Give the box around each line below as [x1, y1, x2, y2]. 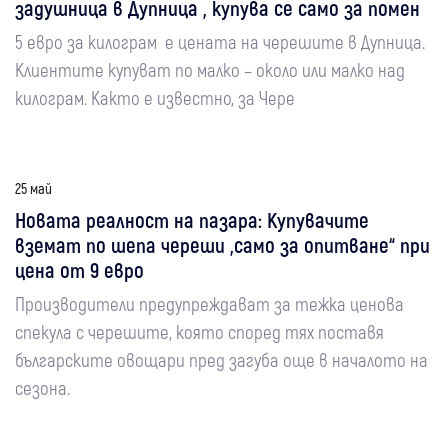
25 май [15, 179, 52, 197]
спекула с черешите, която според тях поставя [15, 320, 384, 343]
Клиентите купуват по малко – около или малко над [15, 58, 405, 81]
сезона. [15, 376, 70, 399]
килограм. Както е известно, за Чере [15, 86, 295, 109]
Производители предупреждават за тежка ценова [15, 292, 404, 315]
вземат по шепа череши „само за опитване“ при [15, 232, 430, 257]
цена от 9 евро [15, 257, 144, 282]
